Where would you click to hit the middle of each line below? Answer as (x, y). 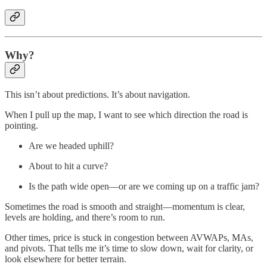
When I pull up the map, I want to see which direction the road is (126, 114)
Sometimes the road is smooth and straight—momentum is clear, (125, 206)
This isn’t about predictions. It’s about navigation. (97, 94)
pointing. (21, 125)
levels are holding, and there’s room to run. (85, 217)
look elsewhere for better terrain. (66, 259)
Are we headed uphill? (71, 145)
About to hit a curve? (68, 166)
